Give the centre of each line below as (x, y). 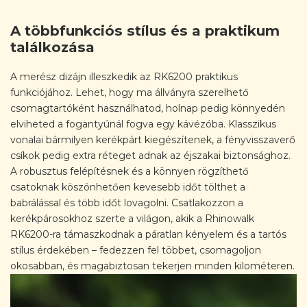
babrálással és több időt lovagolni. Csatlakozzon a (127, 202)
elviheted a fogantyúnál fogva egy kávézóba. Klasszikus (143, 124)
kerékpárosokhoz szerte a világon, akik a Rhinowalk (132, 218)
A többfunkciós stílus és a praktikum (145, 30)
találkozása (52, 47)
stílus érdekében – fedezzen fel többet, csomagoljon (136, 250)
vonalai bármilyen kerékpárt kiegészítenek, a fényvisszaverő (153, 139)
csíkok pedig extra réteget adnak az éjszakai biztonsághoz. (150, 155)
